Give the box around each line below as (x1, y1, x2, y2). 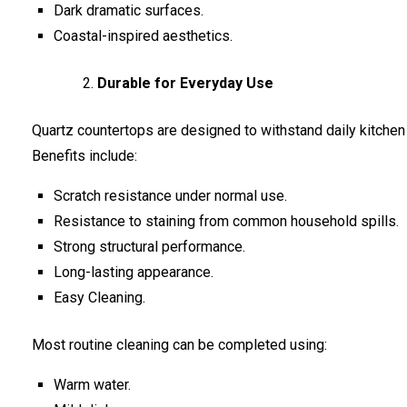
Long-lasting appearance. (54, 263, 213, 281)
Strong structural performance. (54, 237, 245, 255)
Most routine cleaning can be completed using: (32, 335, 327, 353)
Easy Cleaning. (54, 288, 145, 306)
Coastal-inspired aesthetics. (54, 26, 233, 45)
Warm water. (54, 375, 131, 393)
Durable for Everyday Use (97, 74, 273, 92)
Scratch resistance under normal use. (54, 186, 287, 204)
